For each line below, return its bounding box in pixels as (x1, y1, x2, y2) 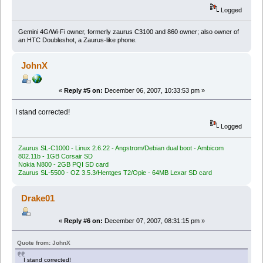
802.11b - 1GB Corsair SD (18, 153, 93, 160)
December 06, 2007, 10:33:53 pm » (102, 86, 205, 94)
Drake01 (21, 193, 55, 204)
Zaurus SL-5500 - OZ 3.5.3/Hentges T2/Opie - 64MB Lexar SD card (18, 169, 212, 177)
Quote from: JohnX (17, 240, 71, 247)
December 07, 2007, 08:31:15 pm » (102, 217, 205, 225)
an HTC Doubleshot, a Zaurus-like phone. (18, 36, 137, 43)
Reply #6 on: (63, 217, 103, 225)
